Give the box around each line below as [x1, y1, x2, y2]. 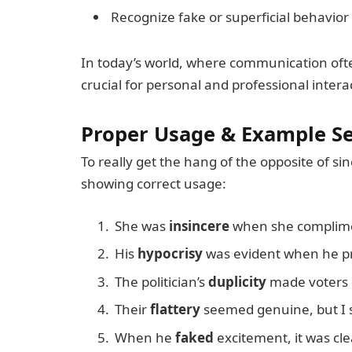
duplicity [208, 272, 266, 291]
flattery [150, 300, 200, 319]
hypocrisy [137, 244, 203, 263]
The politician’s [115, 272, 208, 291]
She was [115, 216, 169, 235]
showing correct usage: [81, 174, 226, 192]
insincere [169, 216, 229, 235]
